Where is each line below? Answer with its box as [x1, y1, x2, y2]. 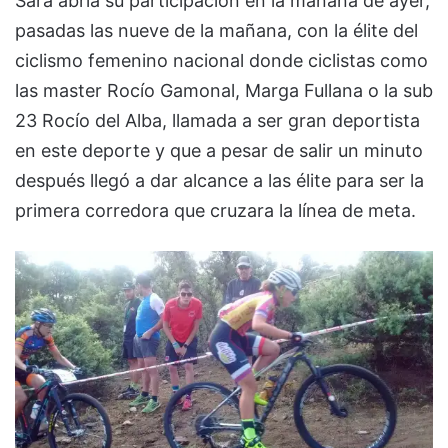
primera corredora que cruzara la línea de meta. [15, 200, 416, 222]
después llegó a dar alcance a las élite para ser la [15, 170, 424, 192]
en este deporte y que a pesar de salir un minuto [15, 140, 423, 162]
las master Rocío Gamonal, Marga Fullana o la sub [15, 80, 433, 102]
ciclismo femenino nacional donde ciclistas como [15, 50, 428, 72]
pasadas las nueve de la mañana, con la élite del [15, 20, 418, 42]
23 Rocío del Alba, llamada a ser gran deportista [15, 110, 420, 132]
